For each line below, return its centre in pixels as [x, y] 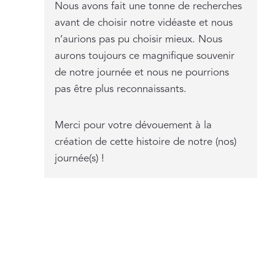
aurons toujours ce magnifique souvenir [145, 56]
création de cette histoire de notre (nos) [146, 142]
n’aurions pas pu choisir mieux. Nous [139, 40]
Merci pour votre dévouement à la [134, 126]
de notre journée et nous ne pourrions [142, 73]
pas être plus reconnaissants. [121, 89]
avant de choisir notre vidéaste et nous [144, 23]
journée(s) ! [80, 159]
